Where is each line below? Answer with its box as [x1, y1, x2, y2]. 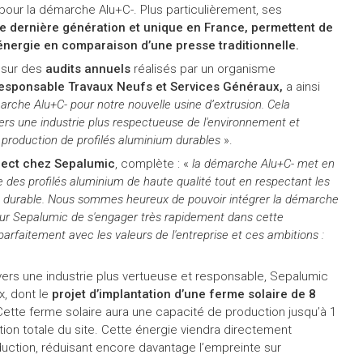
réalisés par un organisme [130, 61, 275, 76]
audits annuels [45, 61, 130, 76]
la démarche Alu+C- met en [191, 156, 335, 171]
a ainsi [282, 79, 320, 94]
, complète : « [114, 156, 192, 171]
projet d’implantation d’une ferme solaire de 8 [51, 286, 316, 301]
